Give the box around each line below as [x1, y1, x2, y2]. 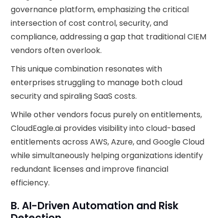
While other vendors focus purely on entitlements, [11, 109, 202, 120]
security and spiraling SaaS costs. [11, 91, 139, 102]
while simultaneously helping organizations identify [11, 150, 203, 161]
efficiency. [11, 177, 50, 188]
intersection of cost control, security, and [11, 18, 168, 29]
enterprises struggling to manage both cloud [11, 77, 183, 88]
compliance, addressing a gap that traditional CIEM [11, 31, 207, 42]
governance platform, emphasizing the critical [11, 4, 189, 15]
